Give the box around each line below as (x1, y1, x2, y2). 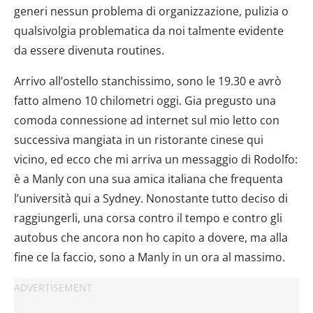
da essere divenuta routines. (14, 42, 164, 58)
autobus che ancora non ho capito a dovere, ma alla (14, 229, 288, 245)
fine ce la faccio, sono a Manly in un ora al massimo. (14, 249, 285, 265)
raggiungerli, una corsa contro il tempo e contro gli (14, 210, 282, 226)
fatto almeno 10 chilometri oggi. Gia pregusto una (14, 92, 276, 108)
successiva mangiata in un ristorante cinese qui (14, 131, 263, 147)
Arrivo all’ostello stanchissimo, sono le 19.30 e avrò (14, 73, 282, 89)
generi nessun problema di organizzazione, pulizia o (14, 3, 289, 19)
